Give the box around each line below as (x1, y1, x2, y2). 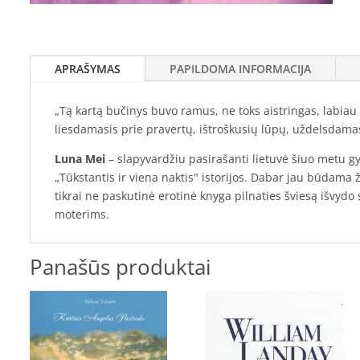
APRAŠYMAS (54, 60, 121, 76)
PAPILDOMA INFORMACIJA (169, 60, 311, 76)
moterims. (54, 206, 109, 222)
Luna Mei (54, 150, 105, 166)
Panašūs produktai (29, 252, 211, 281)
